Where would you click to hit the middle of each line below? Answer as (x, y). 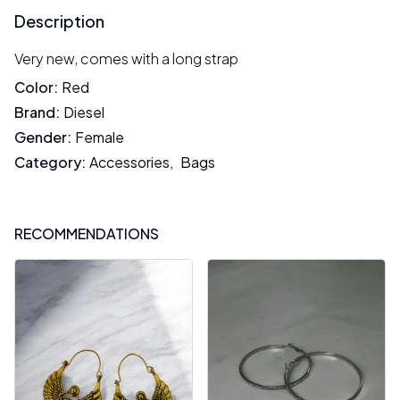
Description (59, 21)
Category (48, 162)
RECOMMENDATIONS (87, 233)
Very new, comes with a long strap (126, 58)
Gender (41, 137)
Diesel (84, 112)
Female (100, 137)
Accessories (129, 162)
